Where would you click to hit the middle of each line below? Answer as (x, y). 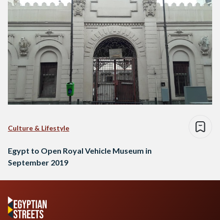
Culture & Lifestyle (39, 128)
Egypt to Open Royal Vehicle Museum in (80, 150)
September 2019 (38, 162)
